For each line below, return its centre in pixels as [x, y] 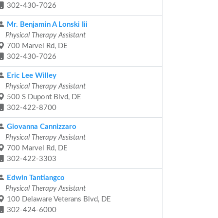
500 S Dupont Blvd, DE [43, 97]
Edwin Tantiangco [35, 178]
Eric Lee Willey [31, 76]
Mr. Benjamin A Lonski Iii [46, 25]
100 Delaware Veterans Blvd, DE [58, 199]
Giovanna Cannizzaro [41, 127]
